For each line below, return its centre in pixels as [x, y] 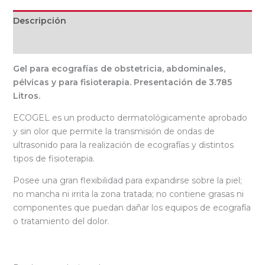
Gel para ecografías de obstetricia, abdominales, [119, 69]
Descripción [39, 21]
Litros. [26, 96]
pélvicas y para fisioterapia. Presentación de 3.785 [122, 83]
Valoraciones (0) [48, 43]
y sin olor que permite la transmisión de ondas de [114, 132]
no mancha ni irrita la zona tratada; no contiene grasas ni [128, 194]
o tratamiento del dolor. [61, 222]
